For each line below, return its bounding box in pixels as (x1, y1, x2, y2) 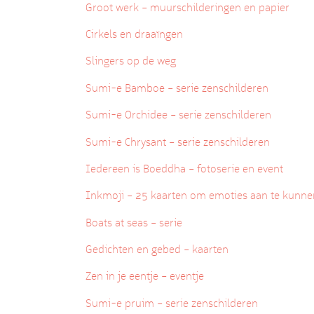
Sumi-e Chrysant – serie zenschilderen (86, 134, 270, 149)
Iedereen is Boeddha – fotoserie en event (86, 161, 286, 176)
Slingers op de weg (86, 53, 179, 69)
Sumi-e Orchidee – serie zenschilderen (86, 107, 271, 123)
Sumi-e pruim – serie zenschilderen (86, 295, 261, 310)
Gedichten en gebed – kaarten (86, 242, 231, 257)
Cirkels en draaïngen (86, 26, 183, 41)
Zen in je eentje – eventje (86, 268, 207, 284)
